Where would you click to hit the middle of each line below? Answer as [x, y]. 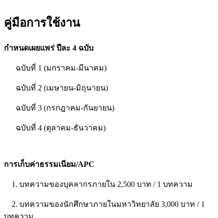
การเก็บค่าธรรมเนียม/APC [49, 164]
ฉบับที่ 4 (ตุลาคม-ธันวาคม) [55, 128]
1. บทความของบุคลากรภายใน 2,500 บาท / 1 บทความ [98, 184]
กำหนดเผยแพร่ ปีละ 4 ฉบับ [49, 48]
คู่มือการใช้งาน [42, 23]
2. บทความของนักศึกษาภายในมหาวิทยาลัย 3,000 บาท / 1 [104, 204]
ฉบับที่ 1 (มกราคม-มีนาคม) [55, 68]
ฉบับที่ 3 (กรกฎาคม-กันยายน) [59, 108]
